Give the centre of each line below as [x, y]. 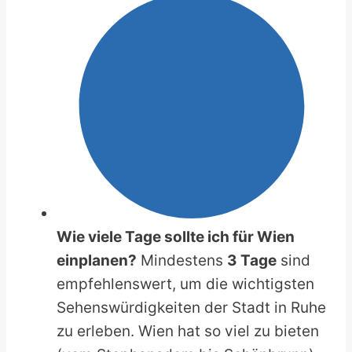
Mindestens [182, 261]
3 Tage [252, 261]
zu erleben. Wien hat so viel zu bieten [188, 332]
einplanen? [97, 261]
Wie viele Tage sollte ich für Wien [176, 237]
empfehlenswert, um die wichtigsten [185, 284]
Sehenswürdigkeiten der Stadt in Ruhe [191, 308]
